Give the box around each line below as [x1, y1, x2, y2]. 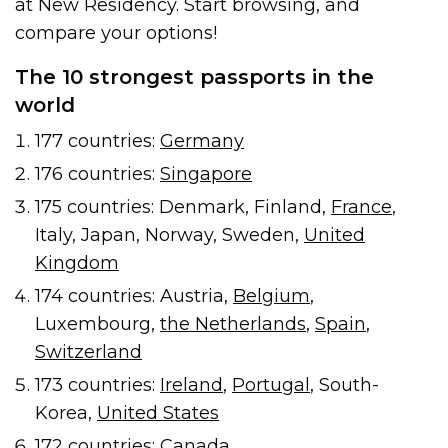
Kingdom [35, 251, 119, 274]
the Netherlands [160, 312, 306, 335]
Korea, [35, 401, 97, 424]
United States [97, 401, 219, 424]
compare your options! [15, 21, 218, 44]
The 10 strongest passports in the [15, 64, 374, 89]
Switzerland [35, 340, 142, 363]
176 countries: [35, 162, 160, 185]
